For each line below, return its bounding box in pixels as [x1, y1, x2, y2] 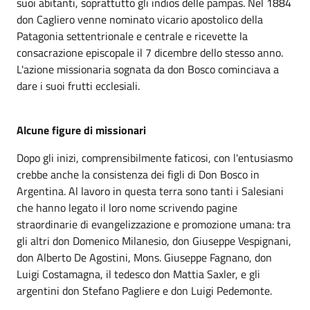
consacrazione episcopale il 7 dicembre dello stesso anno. [17, 44, 283, 61]
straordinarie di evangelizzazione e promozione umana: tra [17, 216, 291, 232]
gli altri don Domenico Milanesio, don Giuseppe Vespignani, [17, 232, 291, 249]
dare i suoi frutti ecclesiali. [17, 77, 140, 94]
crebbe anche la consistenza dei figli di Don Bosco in [17, 166, 259, 183]
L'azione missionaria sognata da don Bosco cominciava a [17, 61, 279, 77]
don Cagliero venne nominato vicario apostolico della [17, 11, 263, 28]
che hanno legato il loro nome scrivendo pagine [17, 199, 237, 216]
